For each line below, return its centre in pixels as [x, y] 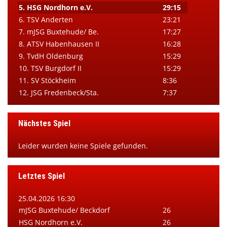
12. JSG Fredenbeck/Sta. [59, 92]
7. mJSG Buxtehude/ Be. [59, 31]
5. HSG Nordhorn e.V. [55, 7]
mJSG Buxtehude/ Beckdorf [64, 210]
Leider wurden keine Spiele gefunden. [83, 145]
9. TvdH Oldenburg [51, 56]
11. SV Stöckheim [47, 80]
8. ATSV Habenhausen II [59, 44]
